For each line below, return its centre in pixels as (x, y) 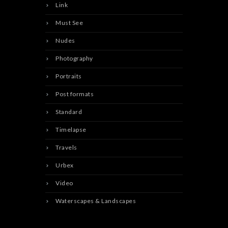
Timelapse (71, 129)
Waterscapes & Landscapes (96, 201)
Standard (69, 111)
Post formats (75, 94)
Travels (66, 147)
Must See (69, 22)
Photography (74, 58)
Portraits (69, 76)
